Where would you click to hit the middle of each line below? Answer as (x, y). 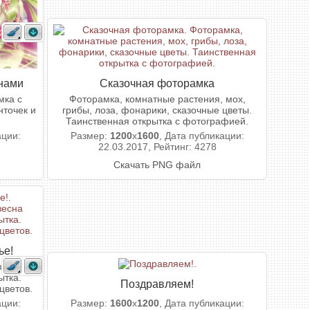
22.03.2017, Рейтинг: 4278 (157, 147)
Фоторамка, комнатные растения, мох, (157, 99)
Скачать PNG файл (157, 165)
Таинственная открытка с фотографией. (157, 121)
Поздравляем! (157, 284)
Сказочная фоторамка (157, 83)
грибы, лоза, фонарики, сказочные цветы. (157, 110)
